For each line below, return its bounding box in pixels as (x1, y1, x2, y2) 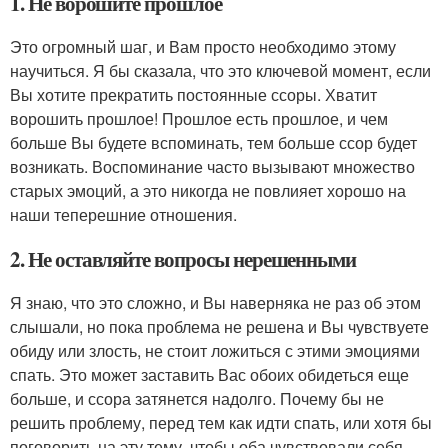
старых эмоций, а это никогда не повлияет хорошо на (10, 179, 406, 203)
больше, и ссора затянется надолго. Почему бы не (10, 387, 384, 411)
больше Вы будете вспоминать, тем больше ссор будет (10, 131, 417, 155)
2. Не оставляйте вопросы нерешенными (10, 244, 357, 275)
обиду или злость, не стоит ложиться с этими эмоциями (10, 339, 420, 363)
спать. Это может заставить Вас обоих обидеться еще (10, 363, 409, 387)
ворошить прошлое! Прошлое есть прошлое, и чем (10, 107, 388, 131)
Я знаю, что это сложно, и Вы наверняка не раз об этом (10, 291, 421, 315)
